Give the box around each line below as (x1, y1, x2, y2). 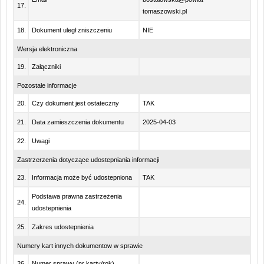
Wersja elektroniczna (17, 45, 77, 52)
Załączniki (32, 63, 61, 70)
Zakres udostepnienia (32, 223, 94, 230)
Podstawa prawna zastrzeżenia (32, 193, 122, 200)
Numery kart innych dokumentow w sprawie (17, 242, 143, 249)
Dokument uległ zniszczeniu (32, 27, 112, 34)
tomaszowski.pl (143, 8, 187, 15)
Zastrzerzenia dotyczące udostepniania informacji (17, 156, 159, 163)
